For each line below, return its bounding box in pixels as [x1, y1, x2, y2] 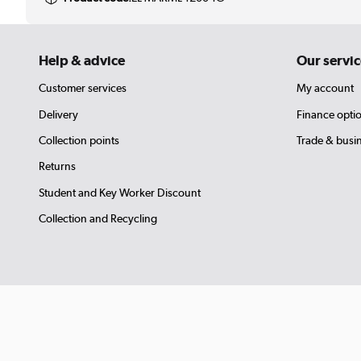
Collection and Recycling [39, 212, 157, 226]
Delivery [39, 107, 78, 121]
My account [297, 81, 354, 95]
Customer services [39, 81, 127, 95]
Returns [39, 160, 76, 173]
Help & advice [39, 52, 125, 68]
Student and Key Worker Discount [39, 185, 201, 199]
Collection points [39, 133, 119, 147]
